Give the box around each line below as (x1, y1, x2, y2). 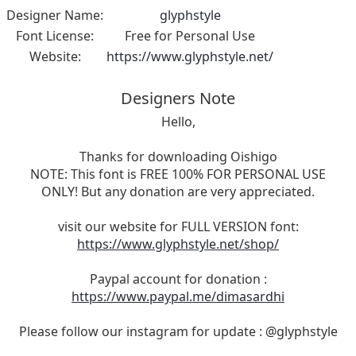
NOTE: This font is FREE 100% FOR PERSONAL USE (30, 164, 326, 183)
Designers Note (121, 87, 235, 109)
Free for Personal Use (125, 26, 255, 44)
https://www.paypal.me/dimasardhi (72, 287, 284, 305)
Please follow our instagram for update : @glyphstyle (18, 322, 338, 340)
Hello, (161, 112, 195, 130)
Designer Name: (6, 6, 103, 24)
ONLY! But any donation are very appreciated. (41, 182, 315, 200)
